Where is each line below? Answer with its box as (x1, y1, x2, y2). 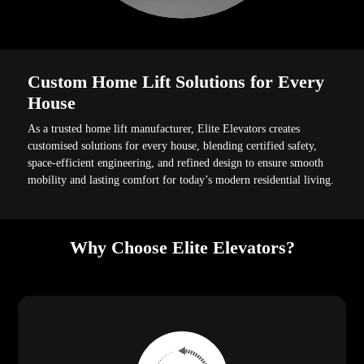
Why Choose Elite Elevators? (69, 237, 295, 258)
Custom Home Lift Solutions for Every (28, 71, 325, 92)
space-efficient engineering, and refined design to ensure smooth (28, 156, 324, 169)
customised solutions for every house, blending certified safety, (28, 139, 318, 152)
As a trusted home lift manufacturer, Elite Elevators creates (28, 122, 301, 135)
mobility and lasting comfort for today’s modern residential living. (28, 173, 335, 186)
